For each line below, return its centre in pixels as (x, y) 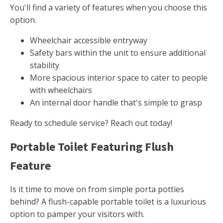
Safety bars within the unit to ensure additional (118, 53)
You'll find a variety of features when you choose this (109, 8)
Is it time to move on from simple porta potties (97, 189)
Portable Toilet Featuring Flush (92, 147)
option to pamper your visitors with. (77, 214)
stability (45, 65)
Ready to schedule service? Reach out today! (91, 123)
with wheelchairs (61, 90)
